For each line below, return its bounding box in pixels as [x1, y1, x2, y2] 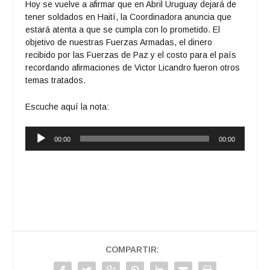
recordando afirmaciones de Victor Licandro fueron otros [25, 63, 240, 73]
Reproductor [25, 127, 73, 137]
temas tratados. [25, 75, 86, 86]
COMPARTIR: [105, 245, 159, 255]
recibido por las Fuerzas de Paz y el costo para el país [25, 50, 237, 60]
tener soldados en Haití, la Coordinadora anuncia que [25, 12, 232, 22]
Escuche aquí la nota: [25, 101, 110, 111]
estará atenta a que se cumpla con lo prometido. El [25, 25, 221, 35]
